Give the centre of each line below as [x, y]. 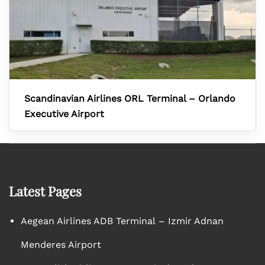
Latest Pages [45, 191]
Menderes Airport [61, 245]
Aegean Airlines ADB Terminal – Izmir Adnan [122, 221]
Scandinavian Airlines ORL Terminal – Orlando [130, 98]
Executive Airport [64, 114]
